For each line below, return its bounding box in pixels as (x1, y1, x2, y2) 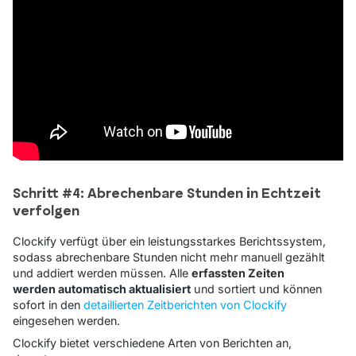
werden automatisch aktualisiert (13, 282, 191, 296)
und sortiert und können (191, 282, 322, 296)
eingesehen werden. (13, 314, 120, 328)
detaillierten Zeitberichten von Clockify (83, 298, 287, 312)
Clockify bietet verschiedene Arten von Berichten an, (13, 336, 292, 350)
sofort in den (13, 298, 83, 312)
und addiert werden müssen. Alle (13, 266, 192, 281)
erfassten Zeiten (192, 266, 284, 281)
